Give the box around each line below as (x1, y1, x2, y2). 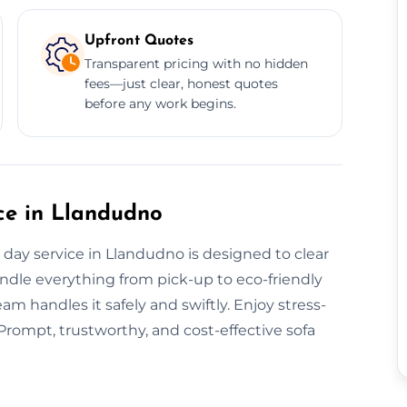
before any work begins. (84, 94, 236, 112)
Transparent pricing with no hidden (84, 55, 308, 72)
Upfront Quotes (84, 33, 194, 48)
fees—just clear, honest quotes (84, 74, 278, 92)
